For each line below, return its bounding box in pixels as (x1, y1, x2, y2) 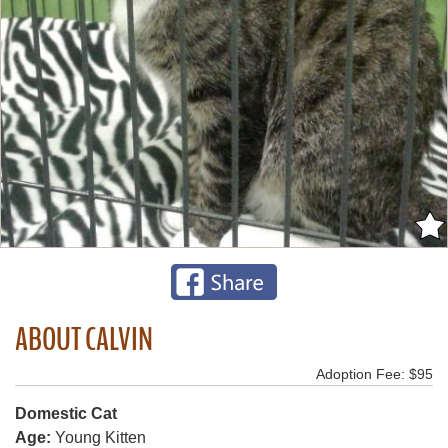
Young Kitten (51, 428, 146, 446)
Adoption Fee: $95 (316, 365, 433, 382)
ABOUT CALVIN (15, 317, 153, 361)
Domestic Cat (15, 404, 117, 422)
